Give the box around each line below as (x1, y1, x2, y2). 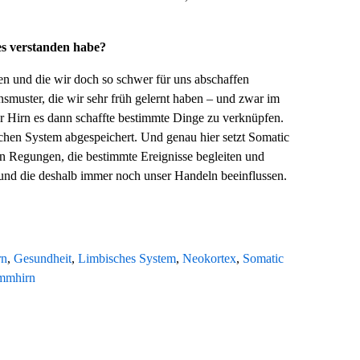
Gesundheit (14, 251, 72, 265)
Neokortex (182, 251, 237, 265)
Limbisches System (78, 251, 177, 265)
